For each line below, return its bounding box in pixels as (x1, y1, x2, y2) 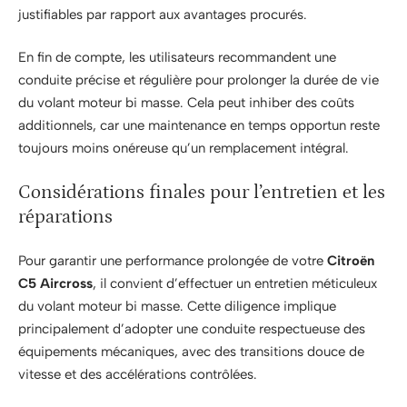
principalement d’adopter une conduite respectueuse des (18, 321, 365, 338)
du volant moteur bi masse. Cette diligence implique (18, 298, 336, 315)
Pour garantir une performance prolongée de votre (18, 253, 327, 270)
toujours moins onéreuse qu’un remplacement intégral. (18, 140, 349, 157)
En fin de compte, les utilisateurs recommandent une (18, 49, 336, 66)
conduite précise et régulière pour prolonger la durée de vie (18, 72, 379, 89)
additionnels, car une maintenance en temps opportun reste (18, 117, 380, 134)
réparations (18, 205, 113, 228)
